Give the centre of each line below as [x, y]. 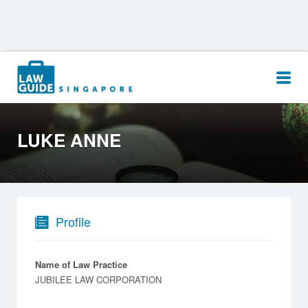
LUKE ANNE [69, 140]
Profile [73, 221]
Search [41, 67]
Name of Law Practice [81, 264]
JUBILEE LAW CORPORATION [98, 279]
